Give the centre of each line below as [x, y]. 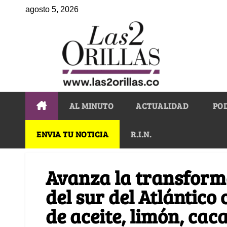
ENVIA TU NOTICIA [72, 134]
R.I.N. [141, 134]
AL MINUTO [91, 105]
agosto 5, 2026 [52, 9]
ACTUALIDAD [162, 105]
